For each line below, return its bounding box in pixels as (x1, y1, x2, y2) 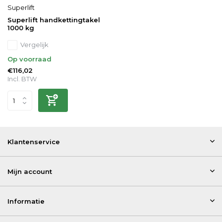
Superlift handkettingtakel (7, 16, 100, 24)
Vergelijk (20, 41, 49, 49)
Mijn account (7, 167, 52, 176)
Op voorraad (7, 55, 52, 63)
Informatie (7, 197, 45, 206)
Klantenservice (7, 138, 60, 146)
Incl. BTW (7, 75, 37, 83)
